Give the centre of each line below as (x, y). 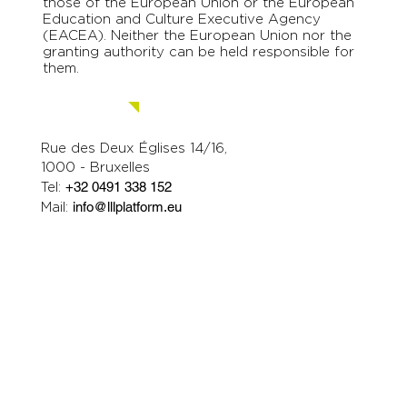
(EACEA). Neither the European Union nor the (198, 35)
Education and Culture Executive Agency (182, 19)
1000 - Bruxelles (96, 167)
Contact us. (83, 107)
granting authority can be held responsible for (199, 51)
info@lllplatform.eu (128, 206)
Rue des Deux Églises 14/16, (134, 148)
